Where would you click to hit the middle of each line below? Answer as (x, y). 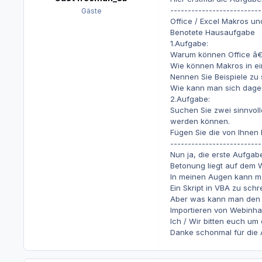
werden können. (200, 121)
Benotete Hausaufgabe (212, 32)
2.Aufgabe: (190, 99)
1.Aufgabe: (189, 44)
